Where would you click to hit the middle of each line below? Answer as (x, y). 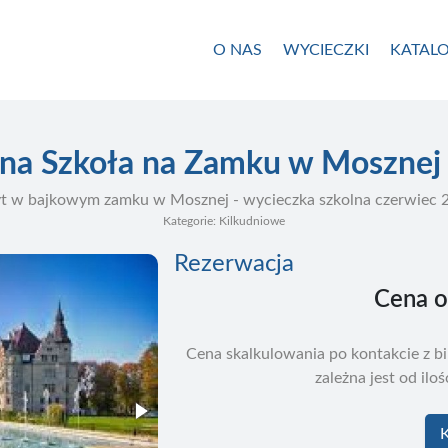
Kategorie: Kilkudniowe (224, 221)
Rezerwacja (234, 264)
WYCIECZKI (326, 50)
